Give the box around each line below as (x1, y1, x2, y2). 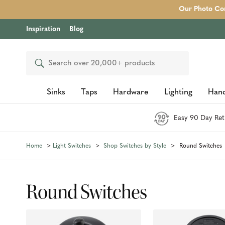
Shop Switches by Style (103, 143, 166, 149)
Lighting (164, 88, 192, 96)
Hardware (113, 88, 149, 96)
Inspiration (26, 26, 60, 33)
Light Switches (52, 143, 91, 149)
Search (34, 60, 56, 67)
